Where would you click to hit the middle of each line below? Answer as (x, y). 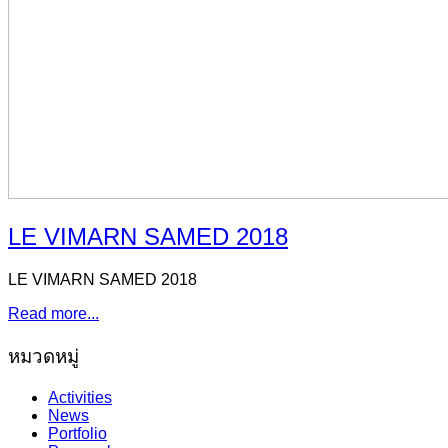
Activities (80, 398)
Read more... (53, 313)
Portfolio (77, 434)
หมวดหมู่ (43, 356)
